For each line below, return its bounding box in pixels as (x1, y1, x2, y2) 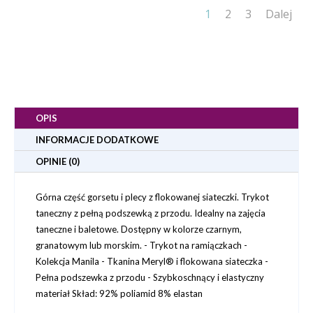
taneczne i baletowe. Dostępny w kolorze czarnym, (36, 223, 242, 235)
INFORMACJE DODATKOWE (36, 133, 159, 145)
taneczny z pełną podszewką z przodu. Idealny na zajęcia (36, 207, 265, 219)
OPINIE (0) (36, 155, 80, 167)
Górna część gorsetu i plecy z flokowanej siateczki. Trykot (36, 191, 269, 203)
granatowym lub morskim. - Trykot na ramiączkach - (36, 239, 247, 251)
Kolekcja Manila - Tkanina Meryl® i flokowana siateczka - (36, 255, 268, 267)
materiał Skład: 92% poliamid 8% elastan (36, 287, 203, 299)
